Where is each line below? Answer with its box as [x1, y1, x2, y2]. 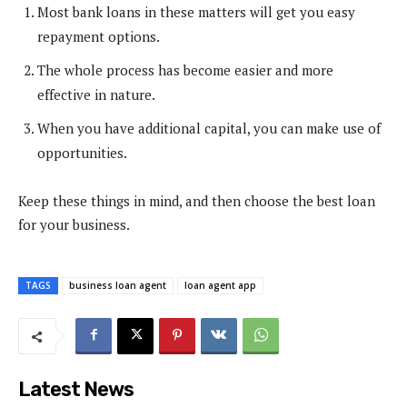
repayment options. [37, 26, 160, 45]
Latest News [18, 376, 134, 402]
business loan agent [69, 278, 166, 292]
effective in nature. [37, 84, 155, 104]
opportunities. [37, 143, 127, 162]
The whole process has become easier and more [37, 60, 333, 79]
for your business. [18, 214, 130, 233]
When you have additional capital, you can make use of [37, 118, 381, 137]
